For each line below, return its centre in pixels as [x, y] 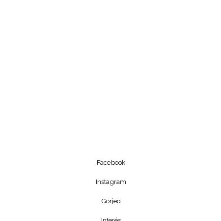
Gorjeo [111, 201]
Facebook [111, 163]
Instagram [111, 182]
